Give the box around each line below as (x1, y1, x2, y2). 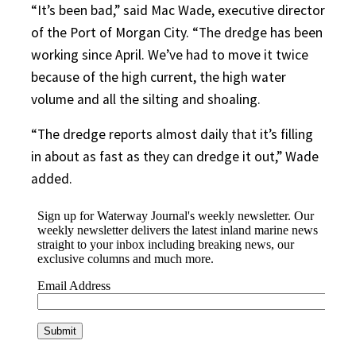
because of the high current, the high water (31, 68, 286, 86)
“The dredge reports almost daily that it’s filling (31, 125, 313, 143)
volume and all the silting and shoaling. (31, 90, 261, 108)
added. (31, 169, 72, 188)
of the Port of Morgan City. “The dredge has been (31, 23, 323, 41)
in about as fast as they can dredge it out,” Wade (31, 147, 319, 165)
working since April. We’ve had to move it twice (31, 45, 308, 64)
